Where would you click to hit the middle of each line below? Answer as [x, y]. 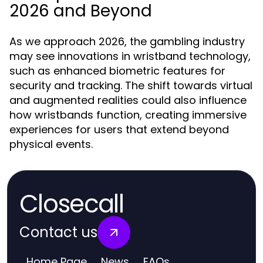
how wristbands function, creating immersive [128, 115]
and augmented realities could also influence [128, 100]
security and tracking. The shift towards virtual [131, 85]
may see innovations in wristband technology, [130, 56]
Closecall [71, 204]
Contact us [58, 232]
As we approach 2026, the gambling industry [127, 41]
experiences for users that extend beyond [119, 129]
